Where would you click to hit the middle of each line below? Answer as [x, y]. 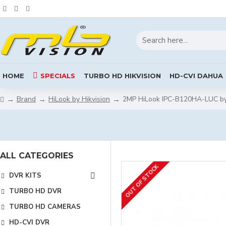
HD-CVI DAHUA [196, 75]
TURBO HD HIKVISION [122, 75]
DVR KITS [25, 176]
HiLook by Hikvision [79, 99]
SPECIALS [58, 75]
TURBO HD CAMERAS [45, 207]
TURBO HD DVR [35, 191]
